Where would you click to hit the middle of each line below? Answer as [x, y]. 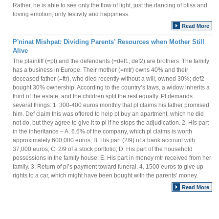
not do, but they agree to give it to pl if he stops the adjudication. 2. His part [111, 123]
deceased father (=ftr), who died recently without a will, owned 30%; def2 [109, 79]
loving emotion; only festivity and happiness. [71, 14]
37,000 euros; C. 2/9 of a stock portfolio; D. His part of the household [103, 149]
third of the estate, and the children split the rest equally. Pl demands [103, 96]
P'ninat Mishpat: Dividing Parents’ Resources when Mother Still [109, 42]
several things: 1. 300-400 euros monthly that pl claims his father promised [111, 105]
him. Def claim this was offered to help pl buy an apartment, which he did [108, 114]
